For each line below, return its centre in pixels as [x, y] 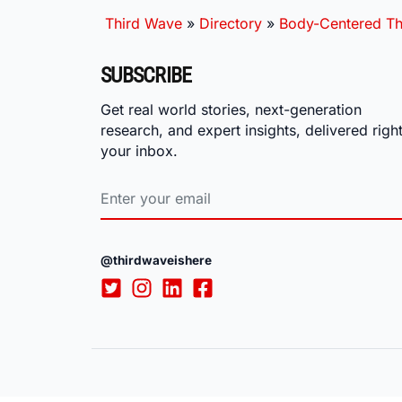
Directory [231, 23]
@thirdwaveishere [156, 261]
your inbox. [139, 150]
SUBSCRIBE [146, 75]
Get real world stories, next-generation [231, 109]
